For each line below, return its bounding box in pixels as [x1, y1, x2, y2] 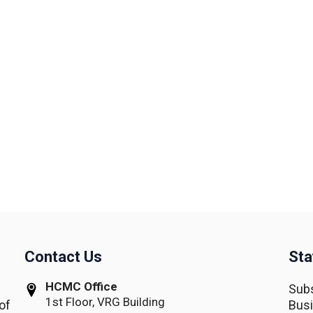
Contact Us [24, 248, 102, 265]
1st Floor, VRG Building [45, 295, 165, 309]
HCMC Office [45, 279, 117, 293]
